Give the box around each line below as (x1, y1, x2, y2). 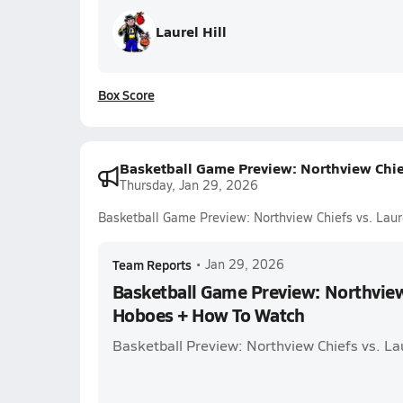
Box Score (97, 85, 155, 103)
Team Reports (112, 255, 192, 273)
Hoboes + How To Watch (112, 302, 305, 327)
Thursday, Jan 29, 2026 (119, 176, 258, 193)
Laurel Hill (155, 21, 227, 41)
